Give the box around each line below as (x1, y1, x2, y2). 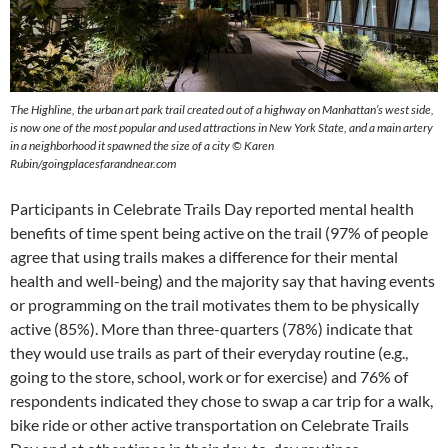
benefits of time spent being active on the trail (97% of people (10, 223, 428, 242)
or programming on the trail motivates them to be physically (10, 295, 419, 314)
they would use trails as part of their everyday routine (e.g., (10, 343, 408, 362)
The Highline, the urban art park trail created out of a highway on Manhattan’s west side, (10, 102, 434, 117)
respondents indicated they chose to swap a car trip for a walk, (10, 391, 433, 410)
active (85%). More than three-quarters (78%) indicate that (10, 319, 413, 338)
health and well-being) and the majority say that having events (10, 271, 435, 290)
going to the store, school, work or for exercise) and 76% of (10, 367, 408, 386)
